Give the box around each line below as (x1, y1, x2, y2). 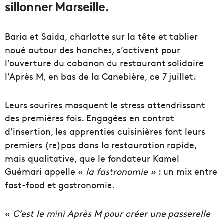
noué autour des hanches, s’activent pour (5, 43, 180, 56)
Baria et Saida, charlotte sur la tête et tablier (5, 30, 198, 43)
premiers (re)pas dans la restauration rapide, (5, 138, 197, 151)
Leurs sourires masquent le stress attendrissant (5, 98, 205, 111)
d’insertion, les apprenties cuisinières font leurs (5, 125, 205, 138)
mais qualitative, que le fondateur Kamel (5, 152, 179, 165)
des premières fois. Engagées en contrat (5, 111, 174, 124)
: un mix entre (158, 165, 217, 178)
